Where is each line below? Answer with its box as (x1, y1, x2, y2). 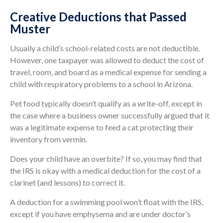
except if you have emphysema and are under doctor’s (10, 209, 191, 219)
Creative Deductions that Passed (10, 9, 187, 24)
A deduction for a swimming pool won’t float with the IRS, (10, 197, 203, 207)
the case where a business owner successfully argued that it (10, 111, 210, 120)
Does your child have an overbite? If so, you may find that (10, 154, 202, 163)
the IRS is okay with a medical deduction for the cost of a (10, 166, 201, 175)
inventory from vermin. (10, 134, 87, 144)
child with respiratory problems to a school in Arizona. (10, 79, 193, 89)
